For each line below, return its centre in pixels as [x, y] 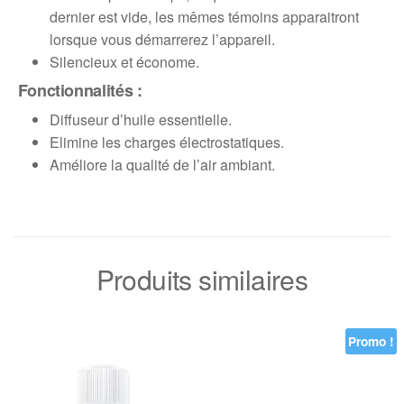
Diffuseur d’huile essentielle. [141, 119]
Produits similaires [202, 279]
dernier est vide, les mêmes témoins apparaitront [204, 16]
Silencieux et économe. [124, 61]
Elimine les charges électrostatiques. [167, 142]
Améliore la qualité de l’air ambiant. [162, 164]
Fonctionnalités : [80, 90]
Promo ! [372, 341]
